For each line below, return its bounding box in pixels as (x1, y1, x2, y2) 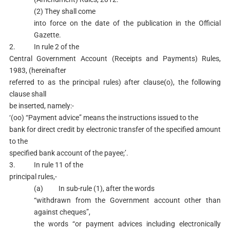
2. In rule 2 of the (9, 43, 79, 51)
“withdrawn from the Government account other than (33, 196, 221, 204)
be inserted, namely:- (9, 102, 74, 110)
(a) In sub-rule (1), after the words (33, 184, 155, 193)
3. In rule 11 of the (9, 161, 83, 169)
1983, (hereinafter (9, 66, 66, 74)
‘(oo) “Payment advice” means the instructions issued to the (9, 113, 198, 122)
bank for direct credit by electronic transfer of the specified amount (9, 125, 221, 133)
